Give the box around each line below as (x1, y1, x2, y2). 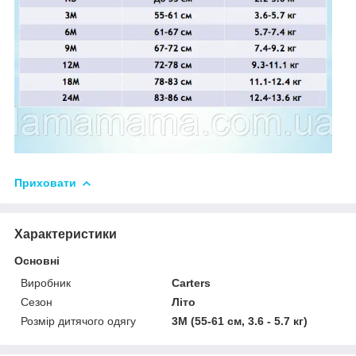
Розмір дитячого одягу (21, 314, 136, 327)
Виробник (21, 276, 71, 289)
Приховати (14, 176, 76, 189)
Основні (14, 253, 60, 267)
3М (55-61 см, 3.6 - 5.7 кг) (172, 314, 308, 327)
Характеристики (14, 226, 117, 241)
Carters (172, 276, 211, 289)
